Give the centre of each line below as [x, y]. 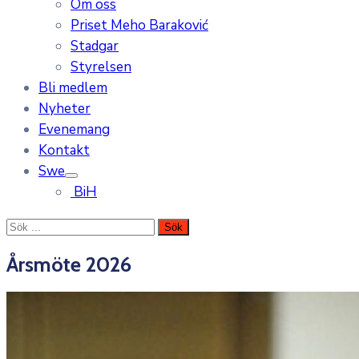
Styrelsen [101, 67]
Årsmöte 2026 [69, 264]
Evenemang [74, 129]
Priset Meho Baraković [139, 25]
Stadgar [95, 46]
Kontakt [64, 150]
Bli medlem [73, 88]
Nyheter [65, 109]
